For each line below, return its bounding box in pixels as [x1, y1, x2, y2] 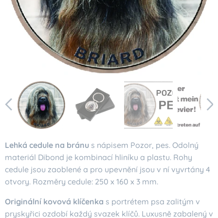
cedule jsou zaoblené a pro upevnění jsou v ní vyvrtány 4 [5, 164, 210, 174]
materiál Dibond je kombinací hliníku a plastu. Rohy [5, 152, 192, 162]
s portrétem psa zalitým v [104, 197, 200, 206]
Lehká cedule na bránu [5, 140, 89, 150]
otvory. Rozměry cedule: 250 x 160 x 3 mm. [5, 177, 158, 186]
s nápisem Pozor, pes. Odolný [89, 140, 199, 150]
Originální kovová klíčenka [5, 197, 104, 206]
